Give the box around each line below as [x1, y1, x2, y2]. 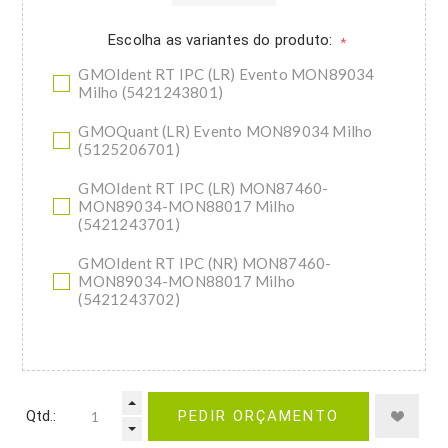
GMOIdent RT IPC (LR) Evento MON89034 [78, 65, 375, 84]
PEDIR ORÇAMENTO [178, 407, 339, 426]
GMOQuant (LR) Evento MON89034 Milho [78, 122, 373, 141]
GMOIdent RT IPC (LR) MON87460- [78, 179, 329, 198]
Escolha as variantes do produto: [108, 31, 337, 50]
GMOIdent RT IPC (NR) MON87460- [78, 254, 332, 273]
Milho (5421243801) [78, 83, 224, 102]
